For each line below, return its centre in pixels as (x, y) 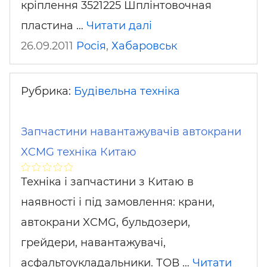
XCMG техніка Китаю (79, 152)
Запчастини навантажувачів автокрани (131, 132)
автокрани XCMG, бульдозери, (105, 222)
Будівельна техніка (127, 91)
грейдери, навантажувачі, (93, 243)
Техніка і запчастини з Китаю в (107, 182)
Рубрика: (47, 91)
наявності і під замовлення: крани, (118, 202)
